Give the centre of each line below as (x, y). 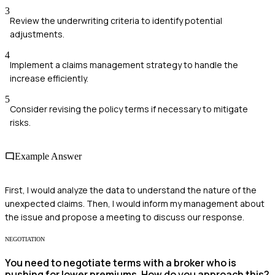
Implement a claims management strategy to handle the (124, 64)
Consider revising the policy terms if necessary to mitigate (129, 109)
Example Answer (48, 157)
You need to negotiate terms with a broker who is (121, 262)
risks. (20, 122)
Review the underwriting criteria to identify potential (116, 20)
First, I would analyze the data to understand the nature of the (131, 190)
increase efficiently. (49, 78)
